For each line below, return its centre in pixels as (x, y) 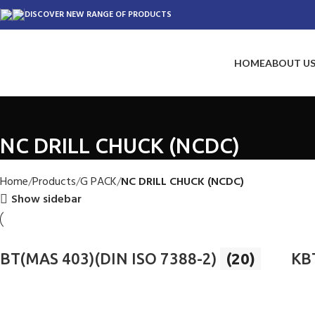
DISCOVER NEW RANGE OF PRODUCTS (98, 15)
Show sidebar (47, 199)
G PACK (98, 182)
